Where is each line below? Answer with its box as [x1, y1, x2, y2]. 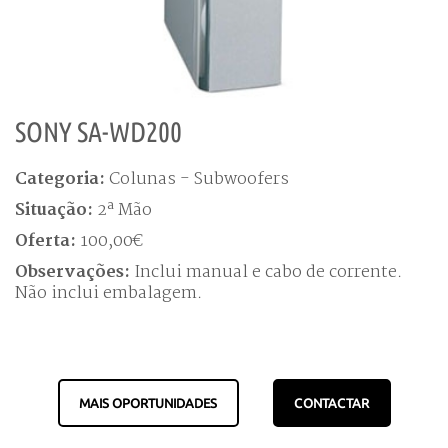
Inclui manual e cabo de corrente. [134, 262, 403, 283]
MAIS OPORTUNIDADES [79, 395, 217, 410]
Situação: [15, 200, 97, 221]
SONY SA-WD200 [15, 116, 182, 148]
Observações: [15, 262, 134, 283]
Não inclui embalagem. [15, 283, 203, 304]
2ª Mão [97, 200, 152, 221]
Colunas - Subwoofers [109, 169, 289, 190]
